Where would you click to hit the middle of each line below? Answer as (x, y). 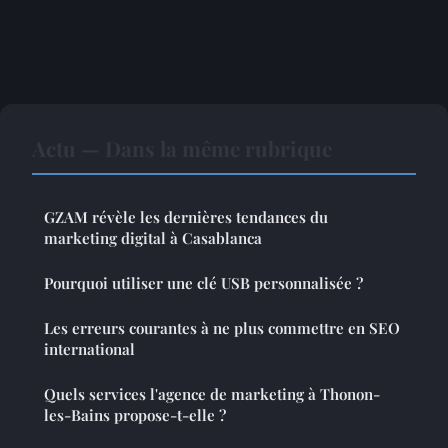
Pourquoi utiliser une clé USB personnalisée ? (203, 283)
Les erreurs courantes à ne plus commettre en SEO (222, 328)
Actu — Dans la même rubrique (182, 148)
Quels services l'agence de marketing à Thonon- (212, 394)
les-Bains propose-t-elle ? (135, 415)
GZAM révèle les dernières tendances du (186, 217)
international (89, 349)
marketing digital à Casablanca (153, 238)
